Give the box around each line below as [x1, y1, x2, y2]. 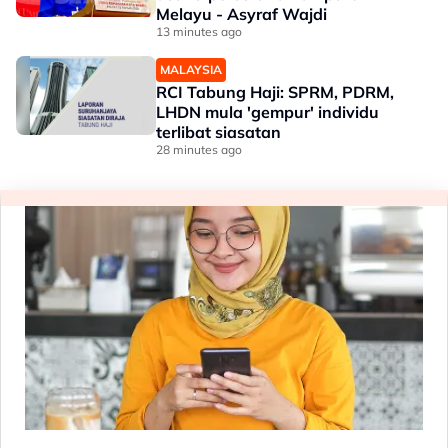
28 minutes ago [156, 142, 242, 158]
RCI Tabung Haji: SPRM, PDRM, [156, 82, 394, 103]
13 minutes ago [156, 24, 242, 40]
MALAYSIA [160, 62, 222, 78]
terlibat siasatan [156, 122, 281, 143]
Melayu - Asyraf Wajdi [156, 4, 327, 25]
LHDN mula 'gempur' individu [156, 102, 379, 123]
